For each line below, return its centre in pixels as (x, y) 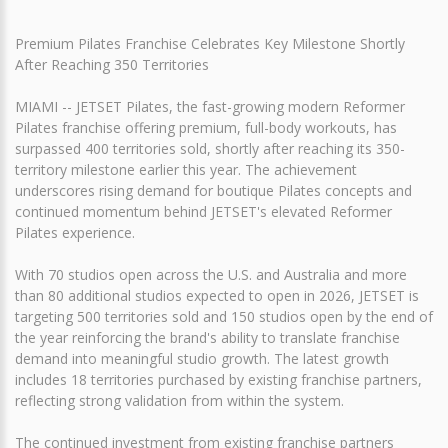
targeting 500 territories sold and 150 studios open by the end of (224, 316)
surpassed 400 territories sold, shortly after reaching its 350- (210, 148)
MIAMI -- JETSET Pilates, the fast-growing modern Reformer (210, 106)
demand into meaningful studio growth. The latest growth (202, 358)
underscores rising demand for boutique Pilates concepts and (213, 190)
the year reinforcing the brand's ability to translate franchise (207, 337)
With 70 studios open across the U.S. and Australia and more (211, 274)
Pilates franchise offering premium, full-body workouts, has (206, 127)
